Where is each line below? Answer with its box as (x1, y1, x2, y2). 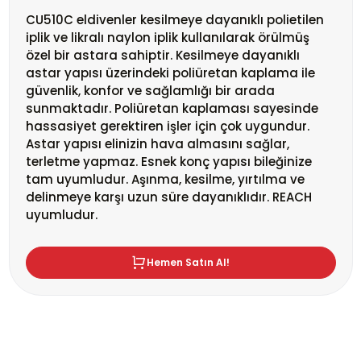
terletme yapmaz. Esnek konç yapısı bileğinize (25, 153, 312, 170)
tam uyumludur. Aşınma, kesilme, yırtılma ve (25, 171, 305, 188)
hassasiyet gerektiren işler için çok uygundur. (25, 118, 309, 135)
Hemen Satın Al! (147, 255, 230, 269)
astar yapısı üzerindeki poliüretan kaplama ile (25, 64, 315, 81)
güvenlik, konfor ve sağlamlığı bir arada (25, 82, 275, 99)
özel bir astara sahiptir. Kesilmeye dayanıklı (25, 47, 300, 64)
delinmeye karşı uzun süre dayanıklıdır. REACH (25, 189, 312, 205)
